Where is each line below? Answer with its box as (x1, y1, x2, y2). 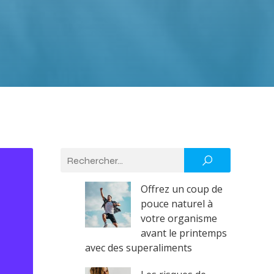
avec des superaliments (85, 241, 192, 254)
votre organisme (141, 212, 217, 225)
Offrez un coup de (141, 182, 223, 196)
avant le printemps (141, 226, 227, 240)
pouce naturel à (141, 197, 213, 210)
